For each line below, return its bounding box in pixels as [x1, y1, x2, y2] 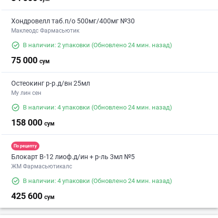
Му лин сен [11, 90, 41, 97]
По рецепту [14, 143, 37, 148]
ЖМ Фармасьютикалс [11, 163, 72, 170]
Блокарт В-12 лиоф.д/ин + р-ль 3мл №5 [11, 153, 135, 161]
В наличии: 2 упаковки [23, 41, 90, 49]
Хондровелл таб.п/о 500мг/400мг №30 [11, 17, 135, 25]
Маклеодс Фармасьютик [11, 27, 79, 35]
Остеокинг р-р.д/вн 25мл [11, 79, 90, 88]
